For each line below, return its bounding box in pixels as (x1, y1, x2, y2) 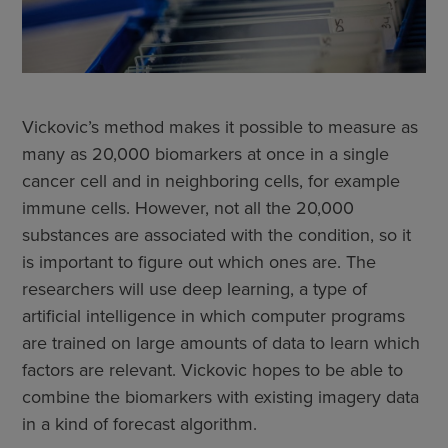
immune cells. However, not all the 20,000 (22, 195, 354, 221)
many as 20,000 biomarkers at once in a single (22, 141, 389, 167)
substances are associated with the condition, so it (22, 222, 411, 248)
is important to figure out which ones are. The (22, 249, 376, 275)
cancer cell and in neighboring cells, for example (22, 168, 400, 194)
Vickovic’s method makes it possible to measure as (22, 114, 418, 140)
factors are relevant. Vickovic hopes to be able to (22, 357, 403, 383)
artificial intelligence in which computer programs (22, 303, 405, 329)
